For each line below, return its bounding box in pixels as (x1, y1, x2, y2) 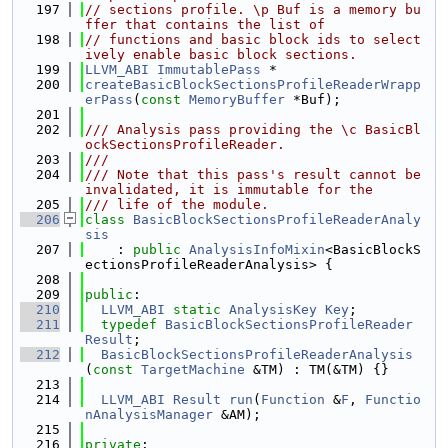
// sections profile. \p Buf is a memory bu (85, 2, 421, 17)
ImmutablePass (157, 62, 261, 77)
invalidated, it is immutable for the (85, 182, 373, 197)
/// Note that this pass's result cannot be (85, 167, 421, 182)
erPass (85, 92, 133, 107)
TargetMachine (141, 362, 245, 377)
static (173, 302, 221, 317)
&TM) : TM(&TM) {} (245, 362, 389, 377)
